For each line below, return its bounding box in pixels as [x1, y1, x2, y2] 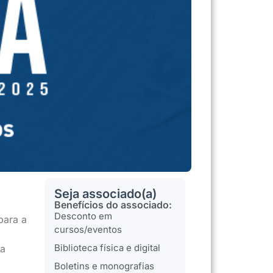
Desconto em [54, 210, 113, 222]
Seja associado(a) [54, 186, 157, 201]
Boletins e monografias [54, 260, 155, 272]
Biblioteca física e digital [54, 241, 161, 253]
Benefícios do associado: [54, 198, 172, 211]
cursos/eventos [54, 223, 122, 235]
